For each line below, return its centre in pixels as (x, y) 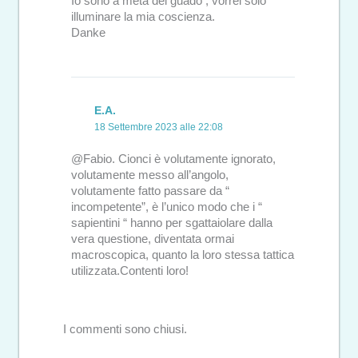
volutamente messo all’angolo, (149, 175)
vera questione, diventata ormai (152, 239)
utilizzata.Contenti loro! (129, 271)
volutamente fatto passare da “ (150, 191)
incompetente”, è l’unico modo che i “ (166, 207)
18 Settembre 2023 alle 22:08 (159, 127)
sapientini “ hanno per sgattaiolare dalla (171, 223)
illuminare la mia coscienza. (143, 17)
